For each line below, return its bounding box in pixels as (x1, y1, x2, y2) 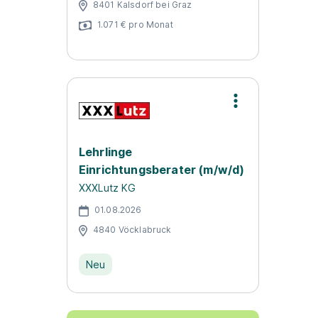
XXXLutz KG (79, 182, 136, 194)
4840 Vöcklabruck (93, 224, 172, 235)
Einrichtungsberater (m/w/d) (79, 163, 245, 177)
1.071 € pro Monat (97, 18, 173, 30)
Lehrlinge (79, 145, 133, 159)
